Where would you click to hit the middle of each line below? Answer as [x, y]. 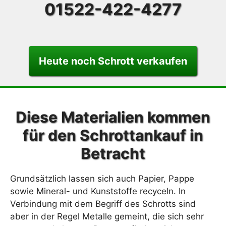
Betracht [113, 153]
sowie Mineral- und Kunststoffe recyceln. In [98, 191]
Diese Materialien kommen [113, 117]
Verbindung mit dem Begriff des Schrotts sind [103, 204]
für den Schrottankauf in [113, 135]
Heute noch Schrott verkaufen [113, 61]
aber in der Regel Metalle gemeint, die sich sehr [107, 216]
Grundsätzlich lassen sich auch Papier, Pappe [102, 179]
